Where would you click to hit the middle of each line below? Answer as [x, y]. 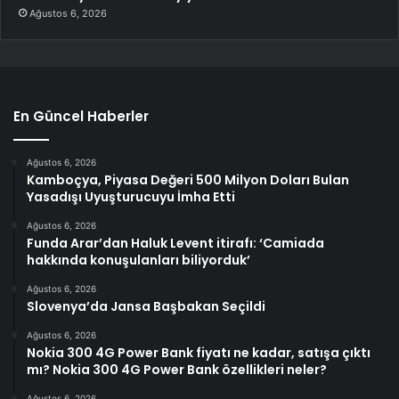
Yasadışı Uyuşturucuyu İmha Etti [131, 197]
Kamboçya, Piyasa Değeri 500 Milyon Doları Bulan [188, 180]
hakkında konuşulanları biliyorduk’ [138, 261]
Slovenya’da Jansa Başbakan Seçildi [146, 307]
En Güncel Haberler [81, 117]
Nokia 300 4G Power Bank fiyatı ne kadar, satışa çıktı [199, 353]
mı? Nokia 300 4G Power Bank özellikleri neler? [177, 370]
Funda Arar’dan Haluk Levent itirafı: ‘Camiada [175, 244]
